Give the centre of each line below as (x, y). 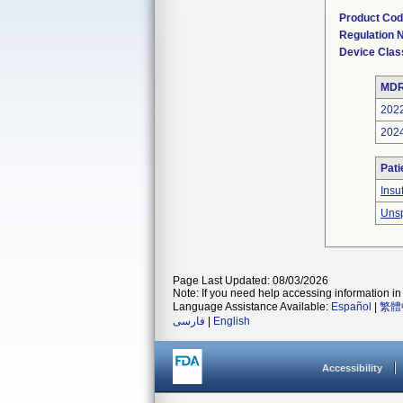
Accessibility (352, 368)
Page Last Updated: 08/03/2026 (251, 281)
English (232, 321)
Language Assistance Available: (252, 307)
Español (351, 307)
